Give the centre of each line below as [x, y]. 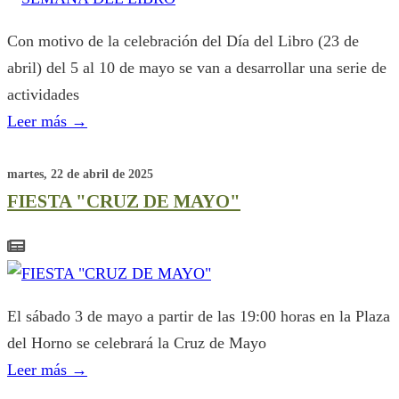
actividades [43, 94]
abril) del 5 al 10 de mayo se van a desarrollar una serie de [197, 67]
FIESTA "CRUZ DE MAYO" [124, 201]
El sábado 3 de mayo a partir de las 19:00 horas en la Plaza [199, 316]
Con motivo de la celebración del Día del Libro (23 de [183, 41]
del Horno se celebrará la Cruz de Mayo [137, 342]
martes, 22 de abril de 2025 [80, 174]
